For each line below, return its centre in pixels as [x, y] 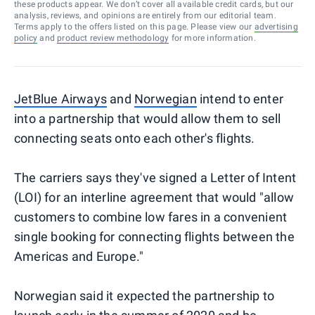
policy [26, 38]
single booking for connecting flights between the [154, 236]
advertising [276, 26]
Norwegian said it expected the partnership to [144, 295]
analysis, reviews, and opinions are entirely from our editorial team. [145, 15]
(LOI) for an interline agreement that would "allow [154, 197]
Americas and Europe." [79, 256]
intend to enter [240, 98]
